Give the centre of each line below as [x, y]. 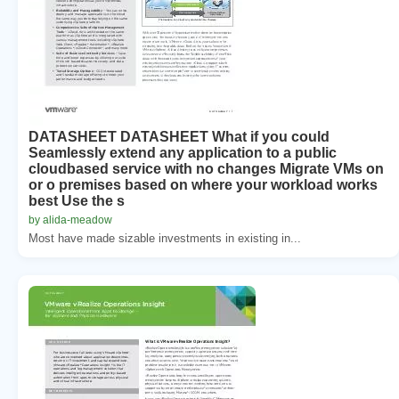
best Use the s [77, 200]
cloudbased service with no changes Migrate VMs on [206, 168]
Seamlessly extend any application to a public [183, 152]
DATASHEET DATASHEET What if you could [179, 136]
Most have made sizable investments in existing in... [165, 238]
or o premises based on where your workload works [203, 184]
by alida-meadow [70, 220]
